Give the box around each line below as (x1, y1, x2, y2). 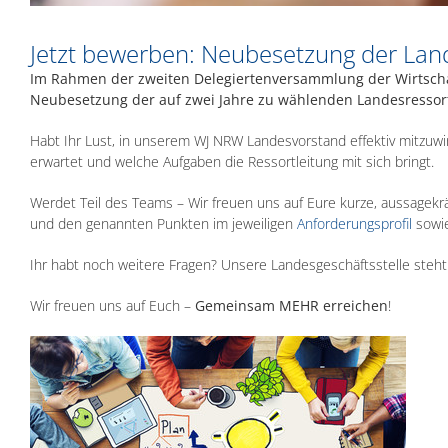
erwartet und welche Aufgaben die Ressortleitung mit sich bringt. (30, 151, 434, 171)
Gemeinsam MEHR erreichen (195, 295, 388, 315)
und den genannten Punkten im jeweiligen (30, 213, 297, 233)
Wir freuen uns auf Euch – (30, 295, 195, 315)
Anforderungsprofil (297, 213, 412, 233)
